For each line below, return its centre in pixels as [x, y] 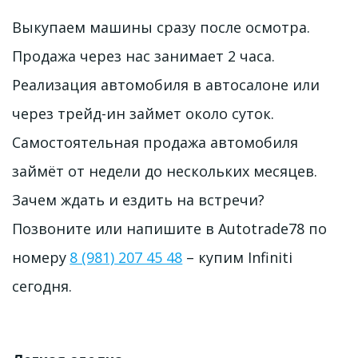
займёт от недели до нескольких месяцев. [165, 171]
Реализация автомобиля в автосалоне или [166, 84]
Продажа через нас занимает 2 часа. [143, 56]
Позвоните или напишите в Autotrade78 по [169, 228]
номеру [41, 257]
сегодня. [44, 286]
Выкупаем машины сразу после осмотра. [161, 27]
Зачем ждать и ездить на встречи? [138, 199]
